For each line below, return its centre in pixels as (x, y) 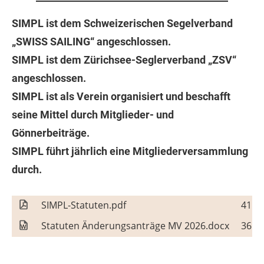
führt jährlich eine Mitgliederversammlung (146, 151)
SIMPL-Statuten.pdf (84, 205)
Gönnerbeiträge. (51, 133)
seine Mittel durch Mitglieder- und (93, 115)
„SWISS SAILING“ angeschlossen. (91, 42)
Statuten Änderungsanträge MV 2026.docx (135, 226)
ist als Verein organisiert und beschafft (137, 96)
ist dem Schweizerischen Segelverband (138, 23)
